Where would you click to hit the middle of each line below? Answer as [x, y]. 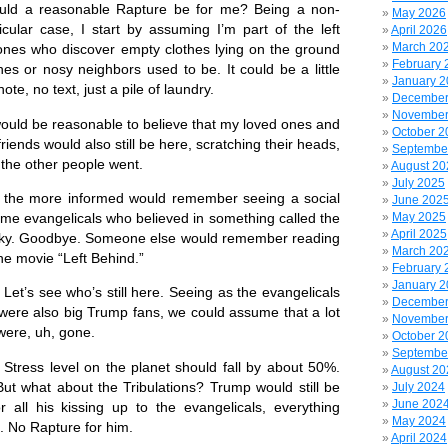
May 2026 [419, 13]
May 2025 [419, 217]
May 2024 [419, 421]
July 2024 [418, 387]
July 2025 [418, 183]
